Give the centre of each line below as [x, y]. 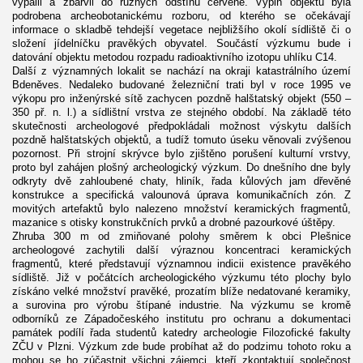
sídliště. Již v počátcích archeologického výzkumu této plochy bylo [181, 277]
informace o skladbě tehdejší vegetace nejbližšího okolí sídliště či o [181, 29]
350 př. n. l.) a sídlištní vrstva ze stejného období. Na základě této [181, 112]
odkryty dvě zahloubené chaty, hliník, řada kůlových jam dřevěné [181, 181]
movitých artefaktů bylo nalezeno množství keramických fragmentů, [181, 208]
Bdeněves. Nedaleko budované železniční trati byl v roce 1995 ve [181, 84]
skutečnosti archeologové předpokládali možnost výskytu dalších [181, 126]
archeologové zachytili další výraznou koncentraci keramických [181, 250]
